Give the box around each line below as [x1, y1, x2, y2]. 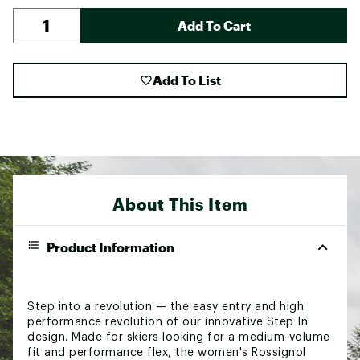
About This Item [112, 194, 248, 214]
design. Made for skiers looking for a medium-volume [27, 331, 330, 343]
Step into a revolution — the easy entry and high [27, 301, 304, 313]
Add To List [152, 72, 221, 88]
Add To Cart [177, 17, 251, 33]
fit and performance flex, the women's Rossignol [27, 346, 306, 358]
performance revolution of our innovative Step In [27, 316, 308, 328]
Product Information [47, 239, 174, 255]
